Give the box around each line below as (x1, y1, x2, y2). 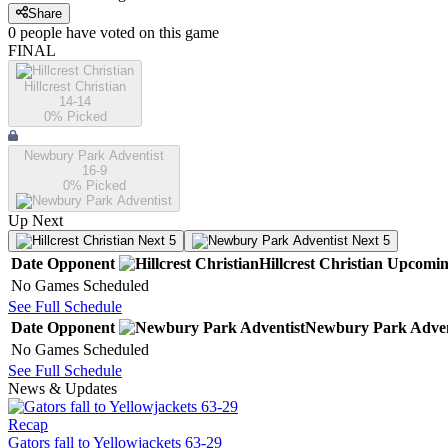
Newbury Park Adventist (24, 148, 164, 164)
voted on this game (96, 24, 219, 42)
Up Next (8, 212, 63, 230)
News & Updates (8, 380, 117, 398)
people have (20, 24, 96, 42)
